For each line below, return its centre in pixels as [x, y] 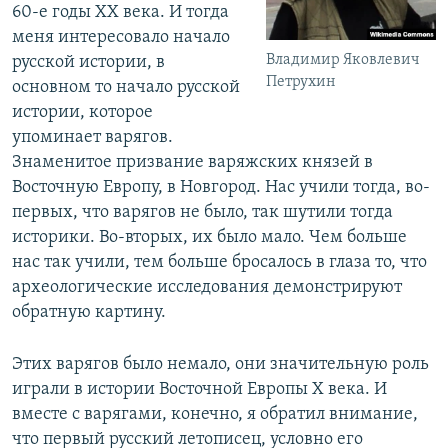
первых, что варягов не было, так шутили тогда [202, 213]
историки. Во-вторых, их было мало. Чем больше [209, 238]
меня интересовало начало [121, 38]
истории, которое [82, 113]
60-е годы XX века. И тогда [120, 13]
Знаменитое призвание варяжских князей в [192, 163]
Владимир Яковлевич [343, 59]
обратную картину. [89, 313]
